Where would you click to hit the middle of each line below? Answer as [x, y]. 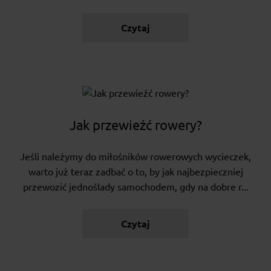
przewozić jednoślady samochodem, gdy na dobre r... [135, 187]
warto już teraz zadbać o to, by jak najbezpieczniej [135, 172]
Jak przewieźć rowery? [135, 125]
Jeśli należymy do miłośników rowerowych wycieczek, [135, 157]
